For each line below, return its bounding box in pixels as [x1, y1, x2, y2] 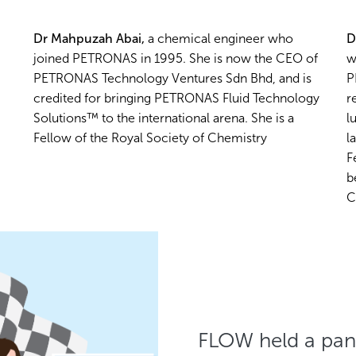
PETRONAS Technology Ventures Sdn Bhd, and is [33, 70, 312, 86]
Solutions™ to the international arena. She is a [33, 110, 295, 126]
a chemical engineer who [145, 30, 294, 46]
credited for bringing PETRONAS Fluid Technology [33, 90, 320, 106]
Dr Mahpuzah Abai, [33, 30, 145, 46]
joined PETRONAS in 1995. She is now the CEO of [33, 50, 319, 66]
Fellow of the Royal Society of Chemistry [33, 130, 268, 145]
